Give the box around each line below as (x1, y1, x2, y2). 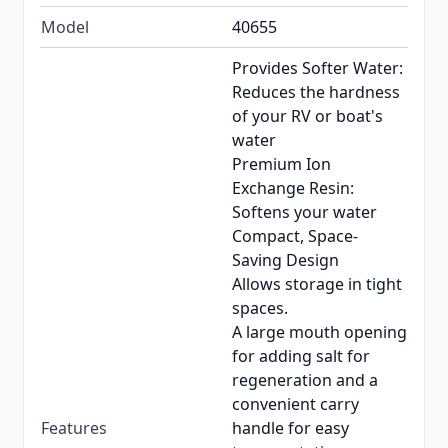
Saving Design (232, 249, 339, 272)
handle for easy (232, 417, 349, 440)
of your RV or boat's (232, 105, 383, 128)
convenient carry (232, 393, 359, 416)
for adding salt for (232, 345, 370, 368)
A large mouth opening (232, 321, 407, 344)
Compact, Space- (232, 225, 358, 248)
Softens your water (232, 201, 377, 224)
